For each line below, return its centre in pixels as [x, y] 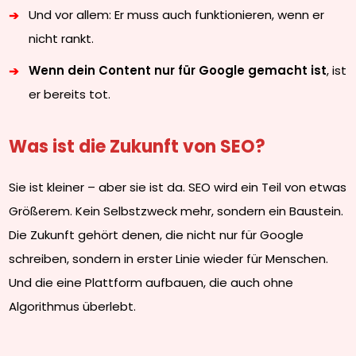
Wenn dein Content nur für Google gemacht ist [178, 70]
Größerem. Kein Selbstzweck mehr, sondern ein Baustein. [176, 211]
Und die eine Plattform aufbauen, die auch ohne [151, 282]
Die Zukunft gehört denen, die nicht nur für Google [157, 235]
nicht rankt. [62, 39]
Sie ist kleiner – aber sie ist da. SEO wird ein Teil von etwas [178, 187]
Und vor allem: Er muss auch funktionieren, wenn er [177, 15]
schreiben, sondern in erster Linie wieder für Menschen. [169, 259]
